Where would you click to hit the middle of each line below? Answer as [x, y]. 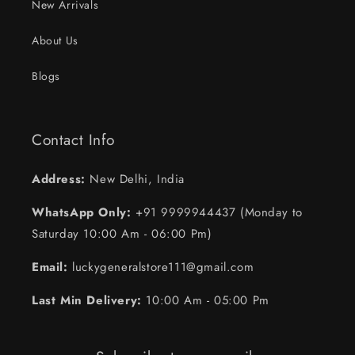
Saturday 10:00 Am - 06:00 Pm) [122, 234]
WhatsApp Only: [82, 212]
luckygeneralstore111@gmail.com [161, 267]
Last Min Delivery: [87, 300]
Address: [59, 179]
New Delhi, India [135, 179]
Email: [50, 267]
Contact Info [73, 139]
